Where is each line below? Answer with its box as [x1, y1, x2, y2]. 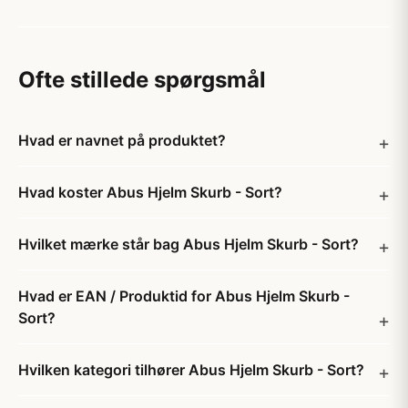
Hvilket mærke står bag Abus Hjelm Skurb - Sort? [18, 235, 359, 253]
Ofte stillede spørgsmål [18, 66, 266, 93]
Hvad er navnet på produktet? [18, 131, 226, 149]
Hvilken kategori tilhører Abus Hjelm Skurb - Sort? [18, 361, 364, 379]
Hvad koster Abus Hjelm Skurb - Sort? [18, 183, 282, 201]
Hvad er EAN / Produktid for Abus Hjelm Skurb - [18, 287, 350, 305]
